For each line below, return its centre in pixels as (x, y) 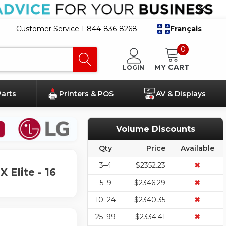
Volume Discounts (155, 129)
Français (186, 29)
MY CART (172, 67)
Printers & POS (87, 94)
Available (197, 149)
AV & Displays (182, 94)
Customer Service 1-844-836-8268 (77, 29)
